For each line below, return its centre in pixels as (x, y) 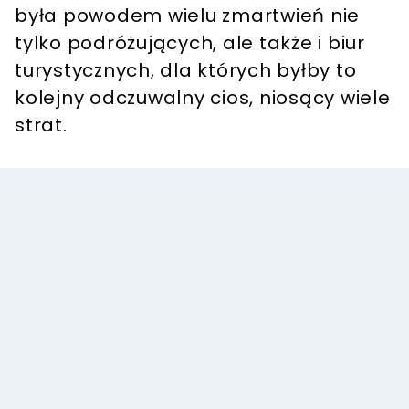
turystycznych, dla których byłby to (186, 71)
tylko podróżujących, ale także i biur (190, 43)
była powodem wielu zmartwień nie (187, 16)
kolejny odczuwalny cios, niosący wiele (203, 98)
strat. (41, 126)
